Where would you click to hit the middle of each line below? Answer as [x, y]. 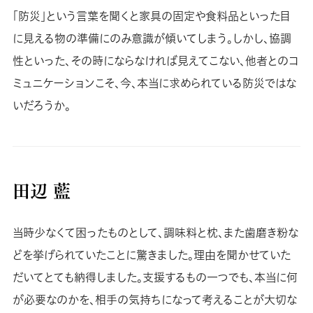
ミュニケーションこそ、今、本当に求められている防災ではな [154, 83]
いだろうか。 [41, 106]
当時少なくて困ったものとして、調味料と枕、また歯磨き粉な [155, 232]
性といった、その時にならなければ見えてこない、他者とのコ [155, 61]
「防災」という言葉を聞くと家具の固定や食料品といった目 [151, 16]
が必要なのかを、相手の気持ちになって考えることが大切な [154, 299]
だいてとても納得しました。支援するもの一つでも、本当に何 [155, 277]
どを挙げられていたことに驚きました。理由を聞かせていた [151, 255]
